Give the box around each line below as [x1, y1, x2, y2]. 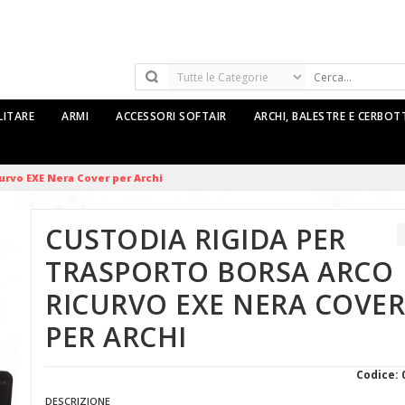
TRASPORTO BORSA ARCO [45, 253, 393, 290]
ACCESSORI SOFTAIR [116, 108, 227, 124]
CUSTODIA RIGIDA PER [45, 221, 346, 258]
